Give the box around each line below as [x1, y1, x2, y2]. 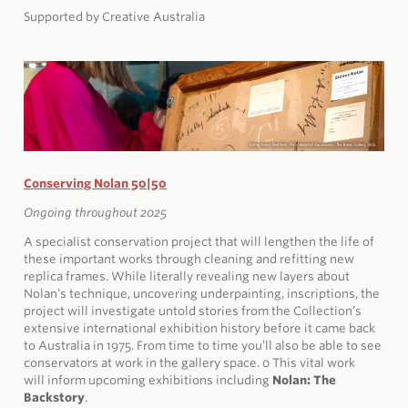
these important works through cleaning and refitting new [23, 251, 354, 266]
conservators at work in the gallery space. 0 [23, 355, 270, 370]
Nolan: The [271, 372, 336, 387]
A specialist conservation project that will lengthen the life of [23, 234, 374, 249]
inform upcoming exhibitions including [46, 372, 272, 387]
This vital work [271, 355, 355, 370]
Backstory [23, 390, 85, 404]
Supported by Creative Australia [23, 10, 205, 25]
